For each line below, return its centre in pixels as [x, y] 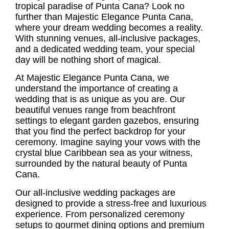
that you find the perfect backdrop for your [100, 132]
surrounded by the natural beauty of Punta [101, 164]
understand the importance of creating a [97, 89]
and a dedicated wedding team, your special [105, 49]
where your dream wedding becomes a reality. [109, 28]
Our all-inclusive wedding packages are [95, 192]
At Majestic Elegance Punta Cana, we [92, 78]
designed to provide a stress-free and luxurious [111, 203]
